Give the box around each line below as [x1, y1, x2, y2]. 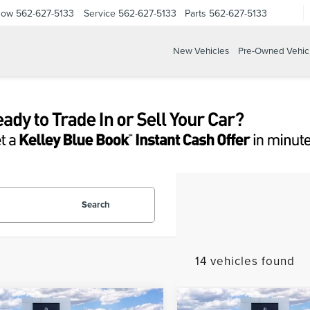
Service [84, 6, 116, 20]
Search [82, 198, 110, 211]
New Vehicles [172, 44, 229, 57]
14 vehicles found [195, 253, 295, 269]
